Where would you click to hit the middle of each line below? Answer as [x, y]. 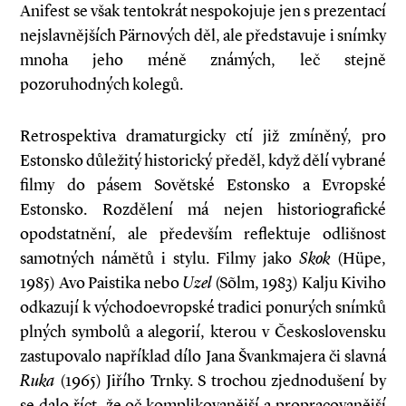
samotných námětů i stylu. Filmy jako [159, 258]
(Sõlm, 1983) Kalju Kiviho [299, 283]
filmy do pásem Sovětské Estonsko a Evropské [203, 185]
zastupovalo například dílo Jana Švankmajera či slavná [203, 356]
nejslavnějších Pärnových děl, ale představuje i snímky [203, 35]
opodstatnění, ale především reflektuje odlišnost [203, 234]
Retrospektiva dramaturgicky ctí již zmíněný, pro [203, 136]
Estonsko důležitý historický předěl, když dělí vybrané [203, 160]
